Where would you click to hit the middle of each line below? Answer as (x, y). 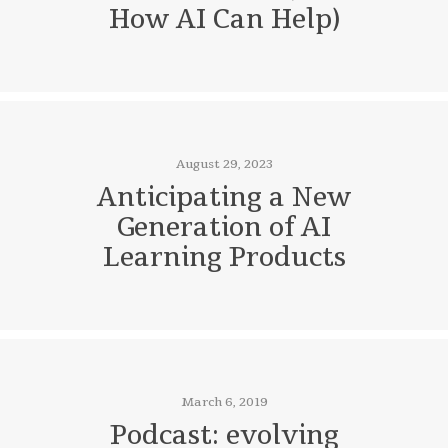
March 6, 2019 (224, 402)
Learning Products (224, 258)
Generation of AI (224, 228)
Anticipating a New (224, 198)
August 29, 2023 (224, 164)
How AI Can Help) (224, 20)
